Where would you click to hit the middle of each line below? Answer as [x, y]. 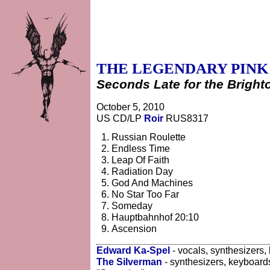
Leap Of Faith [140, 160]
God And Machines [152, 183]
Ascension [134, 228]
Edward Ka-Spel [133, 250]
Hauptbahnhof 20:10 [155, 217]
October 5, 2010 [130, 107]
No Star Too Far [145, 194]
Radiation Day [142, 171]
